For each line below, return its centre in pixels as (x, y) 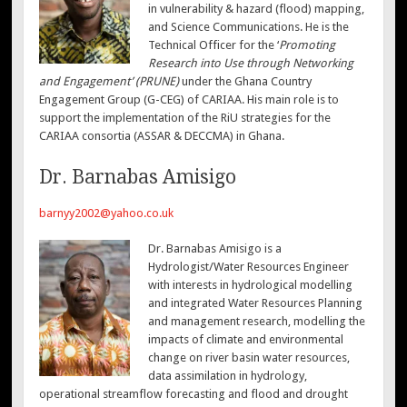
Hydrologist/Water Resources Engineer (248, 267)
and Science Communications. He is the (248, 27)
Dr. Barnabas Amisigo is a (214, 249)
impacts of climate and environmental (245, 340)
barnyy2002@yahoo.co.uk (107, 213)
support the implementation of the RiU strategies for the (185, 118)
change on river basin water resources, (248, 358)
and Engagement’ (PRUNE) (109, 82)
